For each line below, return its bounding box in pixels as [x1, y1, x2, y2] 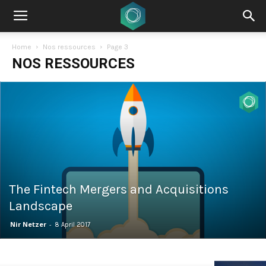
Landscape [9, 198, 72, 214]
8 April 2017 [55, 220, 90, 229]
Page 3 [107, 43, 128, 51]
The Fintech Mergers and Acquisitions [9, 181, 229, 197]
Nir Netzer [10, 219, 46, 229]
